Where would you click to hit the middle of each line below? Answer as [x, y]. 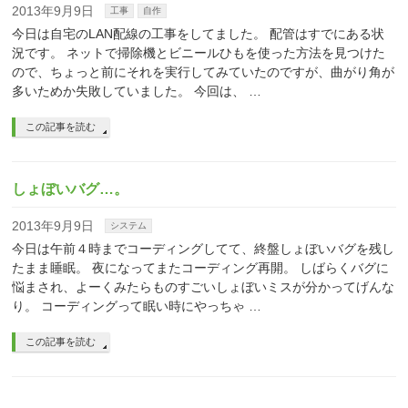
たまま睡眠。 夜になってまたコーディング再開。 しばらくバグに [201, 268]
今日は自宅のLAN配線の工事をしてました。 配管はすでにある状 [199, 34]
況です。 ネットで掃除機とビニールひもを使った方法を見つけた [199, 53]
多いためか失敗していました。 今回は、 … [137, 91]
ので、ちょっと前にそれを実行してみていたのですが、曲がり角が [204, 72]
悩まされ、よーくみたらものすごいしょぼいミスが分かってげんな [204, 287]
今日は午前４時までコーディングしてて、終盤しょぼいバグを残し [204, 249]
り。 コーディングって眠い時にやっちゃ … [137, 306]
